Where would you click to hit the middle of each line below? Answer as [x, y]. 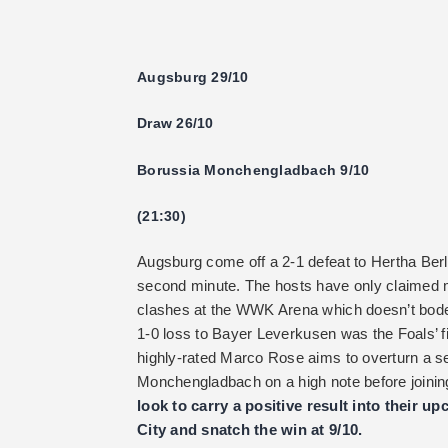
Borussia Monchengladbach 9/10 [253, 169]
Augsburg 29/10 [193, 76]
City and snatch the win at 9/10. [250, 430]
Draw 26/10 [175, 123]
